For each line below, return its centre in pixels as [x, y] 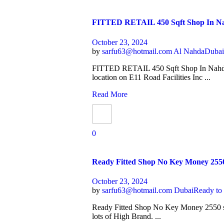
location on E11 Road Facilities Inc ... [151, 77]
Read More [110, 94]
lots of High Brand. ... [127, 216]
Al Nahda [189, 51]
